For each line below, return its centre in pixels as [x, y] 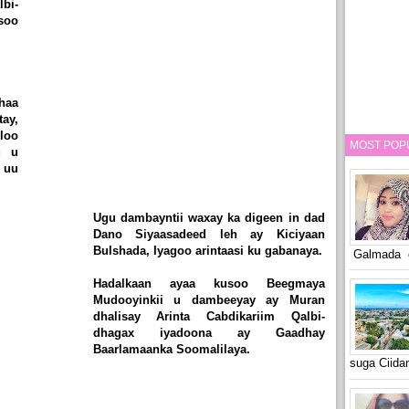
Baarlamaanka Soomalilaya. [171, 350]
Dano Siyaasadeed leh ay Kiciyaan [209, 235]
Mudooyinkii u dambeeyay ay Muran [209, 300]
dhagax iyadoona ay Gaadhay [209, 333]
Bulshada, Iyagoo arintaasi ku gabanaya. [207, 251]
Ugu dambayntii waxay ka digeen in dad [209, 218]
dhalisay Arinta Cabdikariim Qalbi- [209, 317]
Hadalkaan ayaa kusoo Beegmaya [209, 284]
